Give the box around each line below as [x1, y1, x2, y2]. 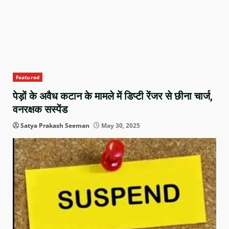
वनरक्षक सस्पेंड [13, 103, 67, 116]
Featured [16, 74, 39, 81]
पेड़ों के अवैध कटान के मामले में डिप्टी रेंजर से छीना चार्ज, [13, 90, 213, 103]
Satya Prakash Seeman [20, 121, 89, 130]
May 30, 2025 [100, 121, 140, 130]
